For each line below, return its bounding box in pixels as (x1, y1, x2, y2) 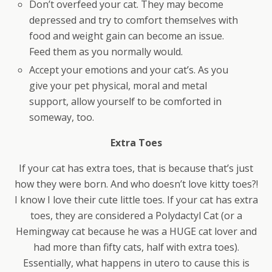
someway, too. (29, 110, 95, 124)
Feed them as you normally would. (29, 45, 183, 59)
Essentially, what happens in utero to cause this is (22, 256, 250, 270)
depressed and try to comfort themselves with (29, 13, 239, 27)
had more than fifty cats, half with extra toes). (33, 240, 239, 254)
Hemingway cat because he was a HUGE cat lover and (15, 225, 257, 239)
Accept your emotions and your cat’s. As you (29, 63, 229, 77)
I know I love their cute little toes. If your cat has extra (14, 193, 258, 207)
